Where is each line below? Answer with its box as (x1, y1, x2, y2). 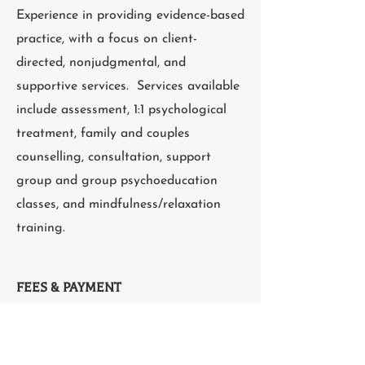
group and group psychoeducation (16, 174, 218, 187)
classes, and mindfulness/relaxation (16, 198, 221, 211)
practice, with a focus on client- (16, 33, 197, 46)
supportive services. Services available (16, 80, 240, 93)
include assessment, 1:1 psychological (16, 103, 226, 117)
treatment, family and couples (16, 127, 190, 140)
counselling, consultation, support (16, 151, 211, 164)
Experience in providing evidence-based (16, 9, 244, 22)
